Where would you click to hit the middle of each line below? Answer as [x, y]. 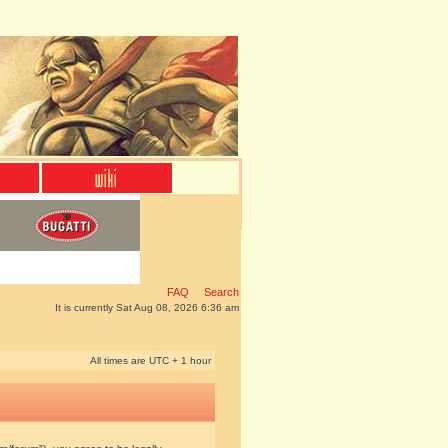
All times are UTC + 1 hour [150, 360]
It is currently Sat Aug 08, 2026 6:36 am [147, 307]
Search [220, 292]
